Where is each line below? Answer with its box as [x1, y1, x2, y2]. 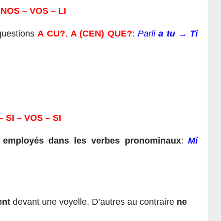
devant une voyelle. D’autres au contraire [13, 197, 177, 207]
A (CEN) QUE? [70, 29, 132, 39]
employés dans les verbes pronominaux [2, 135, 181, 146]
